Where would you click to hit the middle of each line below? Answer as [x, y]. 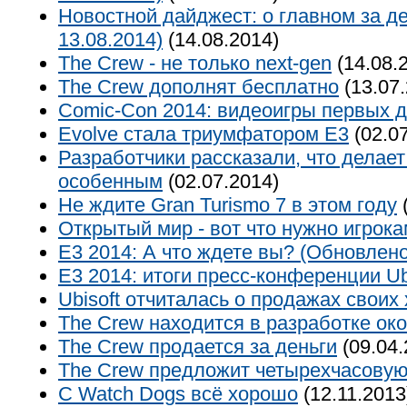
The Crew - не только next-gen [195, 63]
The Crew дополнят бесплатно [199, 87]
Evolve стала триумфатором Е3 [203, 134]
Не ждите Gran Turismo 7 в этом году [228, 205]
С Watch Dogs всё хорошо [178, 394]
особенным [110, 181]
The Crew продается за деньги [198, 347]
